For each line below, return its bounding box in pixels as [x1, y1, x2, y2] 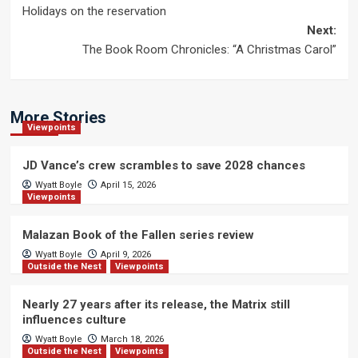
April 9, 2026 [100, 249, 151, 260]
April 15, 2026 [100, 179, 156, 190]
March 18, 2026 [100, 333, 164, 344]
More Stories [10, 107, 106, 127]
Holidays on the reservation [22, 3, 166, 18]
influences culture [22, 312, 126, 327]
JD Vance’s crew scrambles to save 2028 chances [22, 157, 305, 173]
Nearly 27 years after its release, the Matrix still [22, 296, 290, 312]
